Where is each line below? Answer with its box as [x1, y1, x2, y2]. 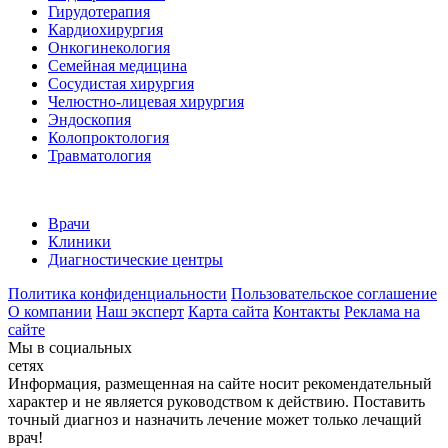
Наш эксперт [96, 303, 184, 321]
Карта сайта [188, 303, 269, 321]
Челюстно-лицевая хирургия [48, 93, 244, 111]
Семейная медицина [48, 57, 187, 75]
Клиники [48, 233, 111, 251]
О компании [8, 303, 92, 321]
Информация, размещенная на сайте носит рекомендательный [8, 375, 432, 393]
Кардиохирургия [48, 21, 163, 39]
